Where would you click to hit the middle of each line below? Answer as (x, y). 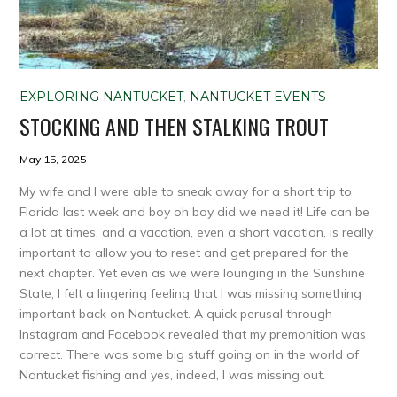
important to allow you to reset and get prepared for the (185, 253)
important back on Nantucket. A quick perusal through (176, 314)
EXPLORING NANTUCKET (102, 97)
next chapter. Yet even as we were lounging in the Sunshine (193, 273)
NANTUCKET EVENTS (258, 97)
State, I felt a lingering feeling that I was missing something (191, 294)
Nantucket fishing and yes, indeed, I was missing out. (173, 375)
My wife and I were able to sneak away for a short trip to (186, 192)
